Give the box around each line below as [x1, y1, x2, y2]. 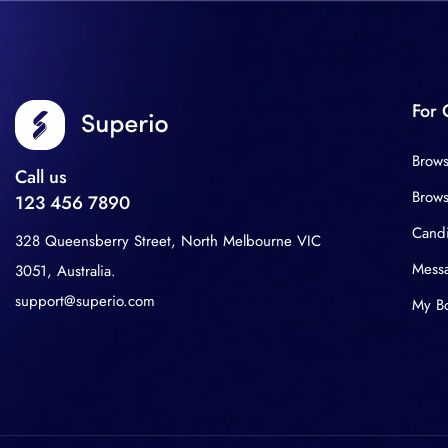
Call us [15, 164, 67, 190]
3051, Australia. [15, 260, 116, 282]
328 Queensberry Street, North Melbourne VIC [15, 230, 321, 252]
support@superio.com [15, 290, 155, 312]
